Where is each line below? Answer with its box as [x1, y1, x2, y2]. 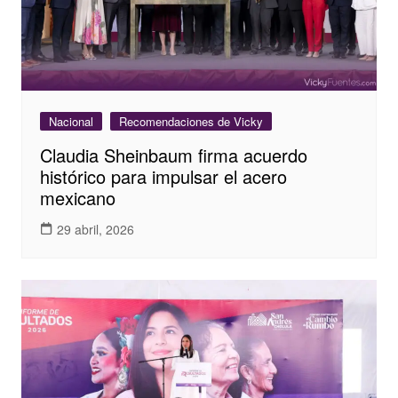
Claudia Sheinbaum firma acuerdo [39, 142, 307, 169]
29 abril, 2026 [56, 219, 134, 238]
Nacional [48, 113, 93, 131]
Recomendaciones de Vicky [118, 113, 263, 131]
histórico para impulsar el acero [39, 163, 287, 190]
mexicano [39, 185, 115, 211]
